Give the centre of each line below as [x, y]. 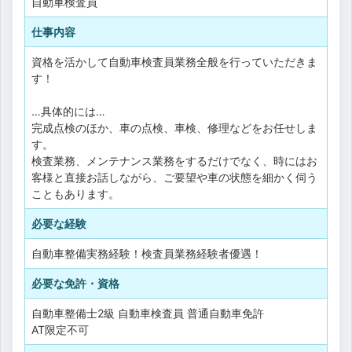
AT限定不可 [60, 329]
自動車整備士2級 [73, 313]
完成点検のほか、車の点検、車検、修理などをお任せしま [174, 127]
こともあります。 [75, 193]
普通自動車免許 [225, 313]
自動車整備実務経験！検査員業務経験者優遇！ [147, 253]
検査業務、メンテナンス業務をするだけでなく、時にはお [174, 160]
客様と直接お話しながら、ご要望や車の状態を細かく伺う [174, 177]
